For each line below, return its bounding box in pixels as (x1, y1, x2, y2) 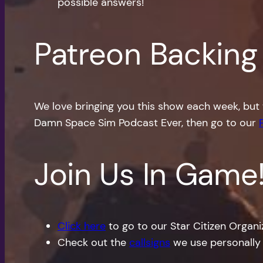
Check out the (58, 235, 129, 249)
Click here (58, 218, 106, 233)
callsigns (129, 235, 170, 249)
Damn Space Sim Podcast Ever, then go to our (34, 115, 259, 130)
